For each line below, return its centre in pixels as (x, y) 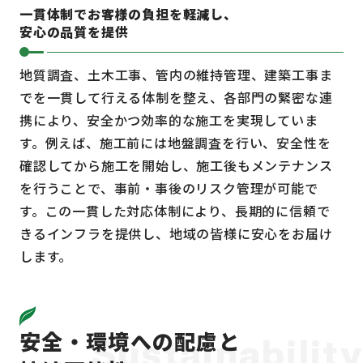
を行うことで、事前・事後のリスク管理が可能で (169, 188)
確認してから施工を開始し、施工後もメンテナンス (176, 166)
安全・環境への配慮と (130, 341)
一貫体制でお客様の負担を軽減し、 (128, 14)
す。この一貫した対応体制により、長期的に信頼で (175, 211)
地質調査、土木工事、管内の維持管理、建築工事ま (176, 75)
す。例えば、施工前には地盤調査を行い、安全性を (175, 143)
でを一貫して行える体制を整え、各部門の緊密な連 (176, 98)
